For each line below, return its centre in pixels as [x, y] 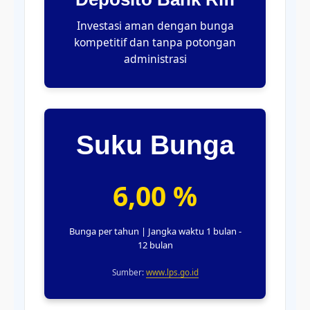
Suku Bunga [155, 145]
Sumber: [129, 272]
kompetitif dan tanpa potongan [155, 43]
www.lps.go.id [172, 272]
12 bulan [155, 245]
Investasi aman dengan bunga [155, 26]
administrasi [155, 59]
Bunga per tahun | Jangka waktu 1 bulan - [155, 231]
